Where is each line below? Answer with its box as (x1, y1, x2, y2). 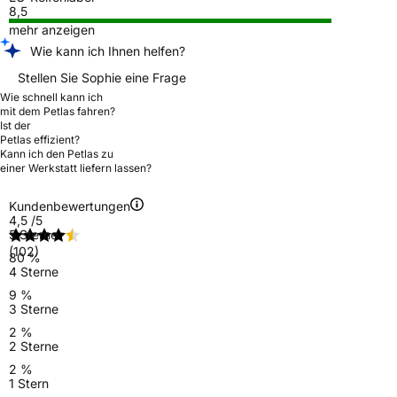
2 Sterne (9, 338, 58, 354)
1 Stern (9, 375, 49, 391)
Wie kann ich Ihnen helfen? (30, 43, 185, 58)
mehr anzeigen (9, 21, 95, 37)
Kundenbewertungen (9, 198, 130, 214)
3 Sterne (9, 300, 58, 316)
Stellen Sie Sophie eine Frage (18, 69, 186, 85)
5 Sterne (9, 226, 58, 242)
